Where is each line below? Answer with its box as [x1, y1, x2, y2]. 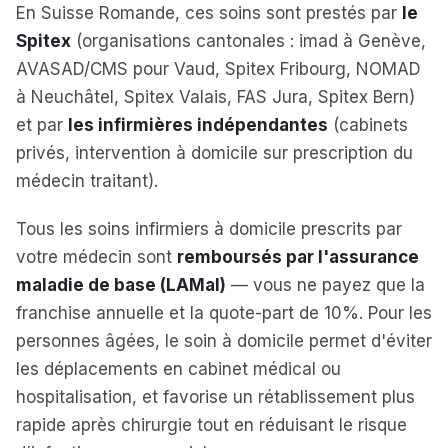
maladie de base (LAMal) [16, 275, 226, 295]
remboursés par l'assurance [177, 247, 419, 267]
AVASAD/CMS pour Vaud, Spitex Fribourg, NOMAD [16, 59, 421, 79]
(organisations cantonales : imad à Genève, [71, 31, 426, 51]
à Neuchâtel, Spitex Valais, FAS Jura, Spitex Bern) [16, 87, 415, 107]
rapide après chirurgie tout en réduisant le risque [16, 415, 407, 435]
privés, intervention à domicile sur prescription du [16, 143, 413, 163]
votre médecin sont [16, 247, 177, 267]
